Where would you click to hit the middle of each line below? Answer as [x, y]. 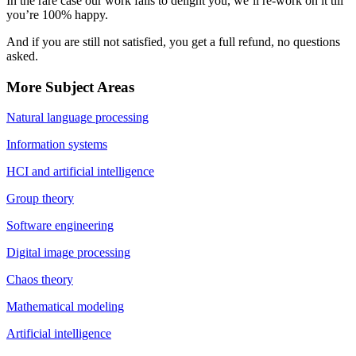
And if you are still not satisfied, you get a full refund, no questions [173, 42]
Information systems [57, 145]
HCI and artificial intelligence [80, 172]
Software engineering [60, 226]
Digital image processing [68, 253]
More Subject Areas [70, 87]
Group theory [40, 199]
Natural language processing [77, 118]
